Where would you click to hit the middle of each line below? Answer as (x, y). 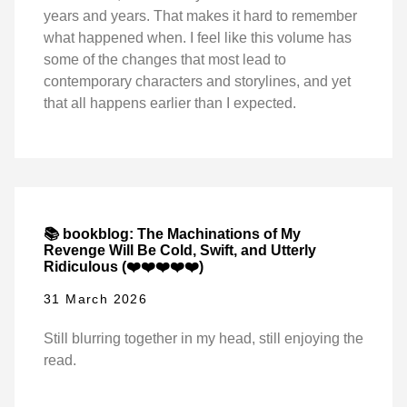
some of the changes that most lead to (165, 60)
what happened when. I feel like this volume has (198, 38)
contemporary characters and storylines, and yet (197, 82)
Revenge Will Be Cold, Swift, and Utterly (180, 250)
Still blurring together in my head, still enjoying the (203, 339)
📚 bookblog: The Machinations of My (172, 233)
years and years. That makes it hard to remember (200, 16)
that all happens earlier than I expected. (170, 104)
